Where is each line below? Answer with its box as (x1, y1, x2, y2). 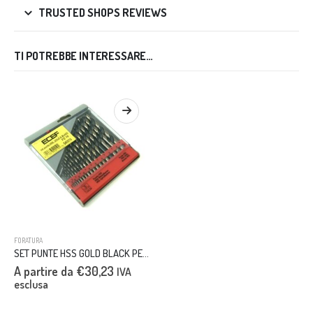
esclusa (14, 277, 48, 292)
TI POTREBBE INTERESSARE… (14, 49, 154, 64)
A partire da (14, 263, 76, 279)
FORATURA (14, 236, 43, 245)
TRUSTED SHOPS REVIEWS (38, 6, 167, 20)
